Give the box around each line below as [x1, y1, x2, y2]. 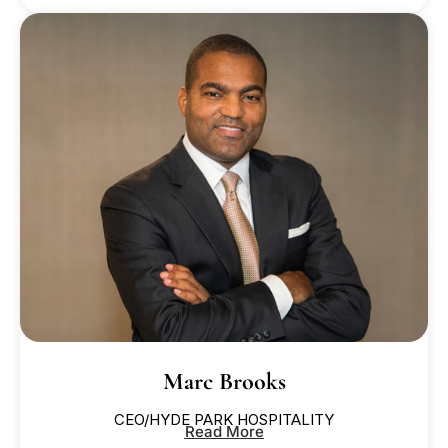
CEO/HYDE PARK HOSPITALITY [114, 410, 334, 430]
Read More [184, 422, 264, 442]
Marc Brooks [162, 367, 286, 397]
